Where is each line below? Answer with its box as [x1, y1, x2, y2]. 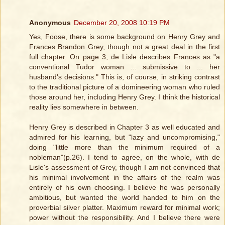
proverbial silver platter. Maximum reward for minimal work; [29, 203, 220, 211]
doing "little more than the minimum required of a [29, 143, 220, 151]
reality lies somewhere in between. [29, 102, 139, 111]
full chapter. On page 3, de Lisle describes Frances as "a [29, 52, 220, 61]
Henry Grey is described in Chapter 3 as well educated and [29, 123, 220, 131]
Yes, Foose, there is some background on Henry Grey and [29, 32, 220, 41]
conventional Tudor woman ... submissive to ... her [29, 62, 220, 71]
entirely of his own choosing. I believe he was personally [29, 183, 220, 191]
